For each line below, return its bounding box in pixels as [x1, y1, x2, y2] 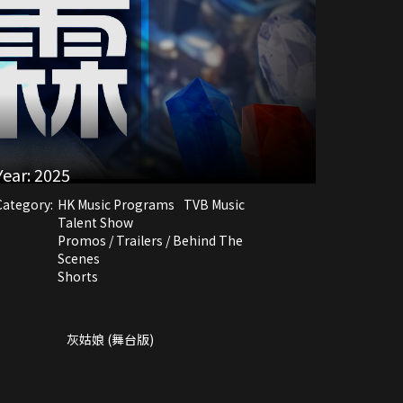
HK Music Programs [58, 194, 175, 213]
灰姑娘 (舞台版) [66, 329, 154, 348]
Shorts [58, 266, 98, 285]
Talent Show [58, 212, 133, 231]
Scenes [58, 248, 100, 267]
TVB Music [184, 194, 245, 213]
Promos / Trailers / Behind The [58, 230, 243, 249]
